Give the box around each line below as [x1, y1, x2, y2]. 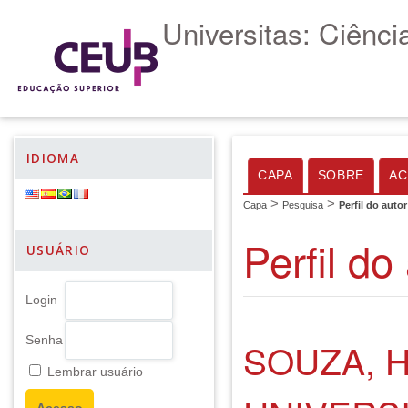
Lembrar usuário [47, 365, 143, 379]
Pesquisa [282, 199, 323, 210]
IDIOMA [26, 150, 80, 167]
